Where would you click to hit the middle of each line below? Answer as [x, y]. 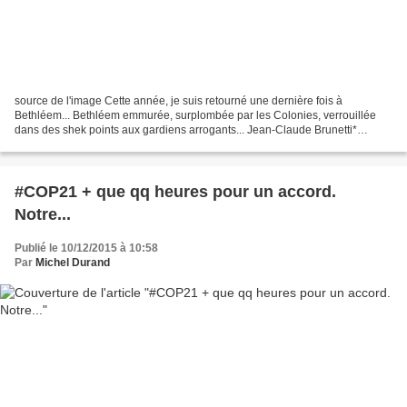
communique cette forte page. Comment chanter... [137, 145]
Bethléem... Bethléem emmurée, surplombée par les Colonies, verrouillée [195, 116]
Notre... [43, 215]
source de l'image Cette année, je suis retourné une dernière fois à [179, 101]
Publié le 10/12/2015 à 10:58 [86, 248]
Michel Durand [73, 263]
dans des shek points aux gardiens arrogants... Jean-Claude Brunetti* [186, 130]
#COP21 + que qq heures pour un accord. [175, 192]
